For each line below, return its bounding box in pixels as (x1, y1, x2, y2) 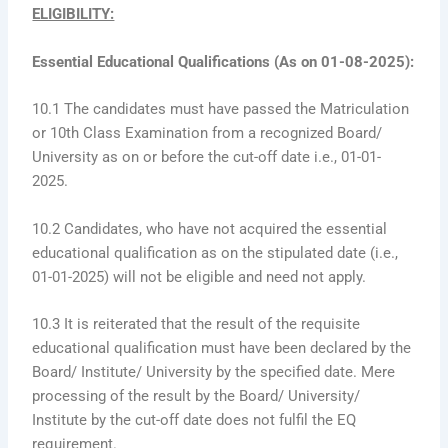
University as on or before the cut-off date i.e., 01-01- (32, 148, 382, 167)
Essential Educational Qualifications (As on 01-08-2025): (32, 52, 415, 71)
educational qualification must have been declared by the (32, 338, 412, 357)
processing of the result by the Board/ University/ (32, 386, 361, 405)
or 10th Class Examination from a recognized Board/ (32, 124, 383, 143)
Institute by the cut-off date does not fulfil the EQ (32, 410, 357, 429)
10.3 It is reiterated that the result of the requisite (32, 314, 361, 333)
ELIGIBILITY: (32, 5, 115, 24)
